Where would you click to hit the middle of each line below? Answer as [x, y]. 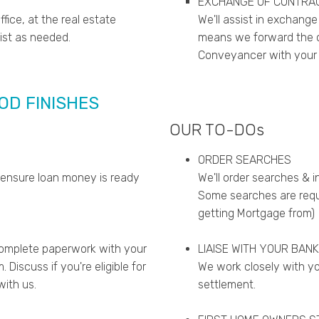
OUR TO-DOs [216, 130]
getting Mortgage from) [256, 214]
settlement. [226, 285]
